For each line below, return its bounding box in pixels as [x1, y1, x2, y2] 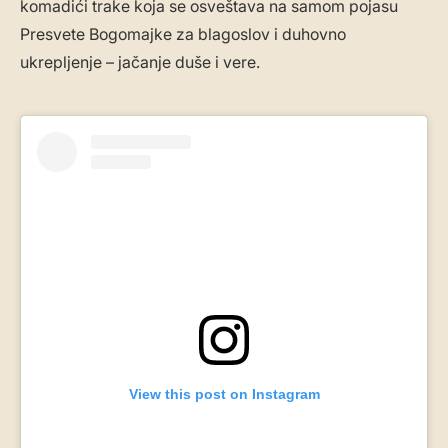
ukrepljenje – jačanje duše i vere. [20, 52, 260, 73]
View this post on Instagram [128, 385, 320, 402]
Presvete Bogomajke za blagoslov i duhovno [20, 24, 346, 45]
